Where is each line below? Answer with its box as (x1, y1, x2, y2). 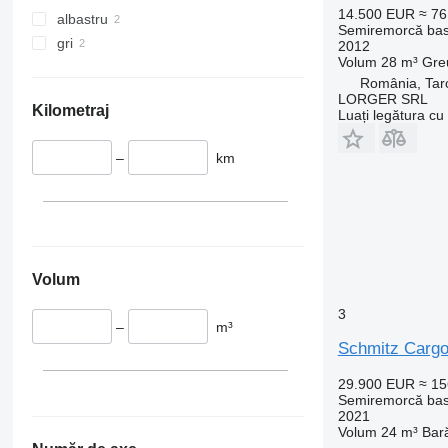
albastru (56, 10, 108, 27)
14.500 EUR (337, 5, 415, 22)
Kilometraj (31, 101, 109, 119)
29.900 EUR (337, 375, 415, 392)
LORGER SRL (337, 90, 428, 107)
